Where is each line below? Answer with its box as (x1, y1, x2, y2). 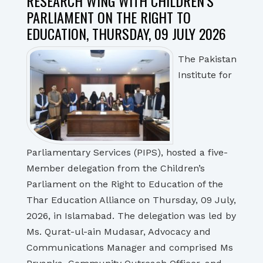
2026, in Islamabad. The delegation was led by (26, 210, 236, 221)
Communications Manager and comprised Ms (26, 242, 233, 253)
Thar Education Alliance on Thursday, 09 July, (26, 194, 236, 205)
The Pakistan (178, 53, 237, 65)
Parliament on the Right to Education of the (26, 178, 223, 190)
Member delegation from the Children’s (26, 163, 205, 174)
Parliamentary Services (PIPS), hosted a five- (26, 147, 228, 158)
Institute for (178, 69, 232, 80)
